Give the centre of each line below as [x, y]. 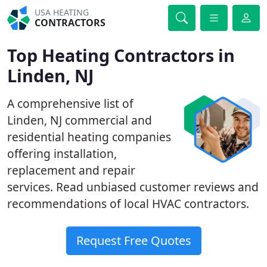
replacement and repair [71, 170]
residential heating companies [89, 137]
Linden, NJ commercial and [80, 120]
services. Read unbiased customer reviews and [133, 187]
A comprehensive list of [70, 103]
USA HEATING [62, 12]
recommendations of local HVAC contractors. [128, 204]
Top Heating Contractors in [121, 55]
